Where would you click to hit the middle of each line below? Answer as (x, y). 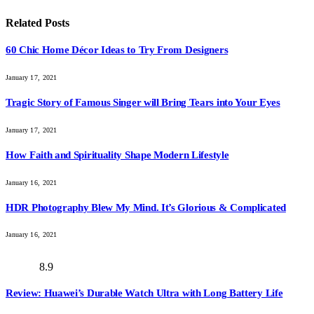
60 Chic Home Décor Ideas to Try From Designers (117, 49)
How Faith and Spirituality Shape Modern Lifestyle (117, 155)
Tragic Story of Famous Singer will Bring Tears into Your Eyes (143, 102)
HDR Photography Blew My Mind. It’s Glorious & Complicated (146, 207)
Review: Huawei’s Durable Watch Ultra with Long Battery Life (144, 293)
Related (25, 22)
